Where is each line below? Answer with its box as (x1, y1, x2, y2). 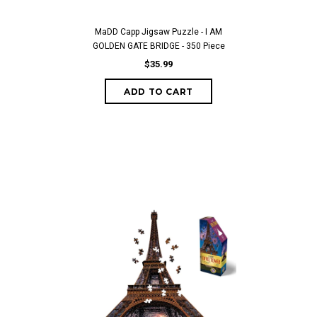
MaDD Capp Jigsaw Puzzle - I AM (95, 27, 222, 37)
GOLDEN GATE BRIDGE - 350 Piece (92, 41, 225, 51)
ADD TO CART (124, 86, 193, 97)
